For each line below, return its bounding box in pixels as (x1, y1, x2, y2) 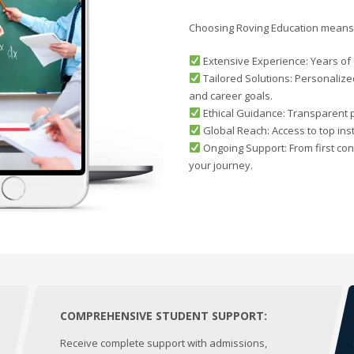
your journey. (189, 157, 253, 172)
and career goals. (189, 88, 273, 103)
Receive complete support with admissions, (59, 335, 267, 350)
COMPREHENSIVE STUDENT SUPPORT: (59, 307, 267, 323)
